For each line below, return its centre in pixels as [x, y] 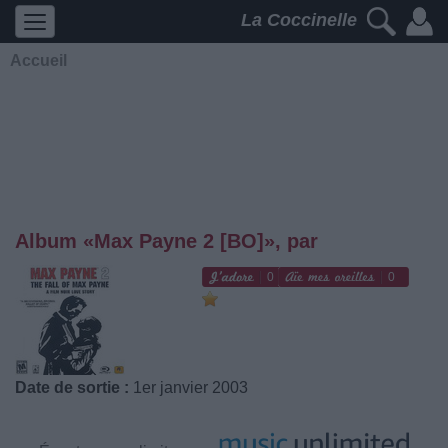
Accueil [38, 60]
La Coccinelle [301, 20]
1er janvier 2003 [188, 387]
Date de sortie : [72, 387]
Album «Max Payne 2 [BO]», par [166, 241]
